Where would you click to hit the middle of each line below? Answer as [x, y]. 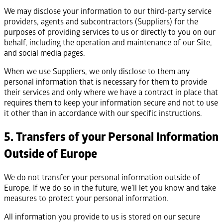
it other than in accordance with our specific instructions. [103, 113]
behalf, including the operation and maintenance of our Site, [108, 42]
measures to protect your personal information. [86, 198]
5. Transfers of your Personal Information [111, 137]
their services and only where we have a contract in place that [111, 92]
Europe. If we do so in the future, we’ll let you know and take [110, 188]
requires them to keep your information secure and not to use [111, 103]
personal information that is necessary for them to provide [106, 82]
